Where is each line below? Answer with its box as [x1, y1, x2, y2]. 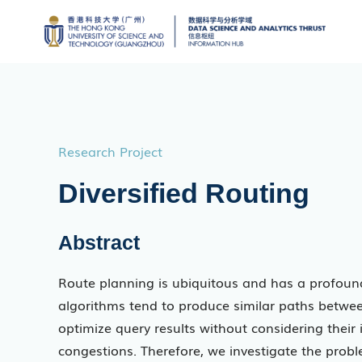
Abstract [58, 230, 140, 254]
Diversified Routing [58, 179, 309, 209]
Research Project [58, 141, 162, 161]
